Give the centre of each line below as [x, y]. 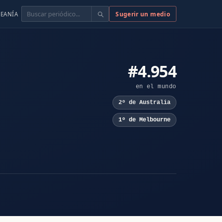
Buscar [32, 11]
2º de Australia [144, 103]
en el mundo [156, 86]
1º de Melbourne [144, 120]
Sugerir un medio [143, 14]
